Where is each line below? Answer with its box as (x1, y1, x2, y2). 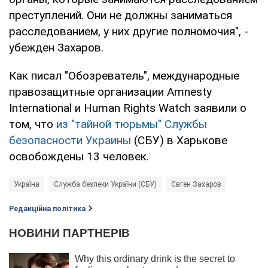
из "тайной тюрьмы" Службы (56, 117, 207, 131)
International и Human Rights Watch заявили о (9, 100, 246, 115)
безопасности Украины (9, 133, 131, 147)
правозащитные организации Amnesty (9, 84, 212, 99)
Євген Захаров (171, 179, 221, 188)
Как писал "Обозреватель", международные (9, 68, 239, 83)
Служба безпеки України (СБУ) (54, 179, 157, 188)
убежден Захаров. (9, 40, 103, 54)
